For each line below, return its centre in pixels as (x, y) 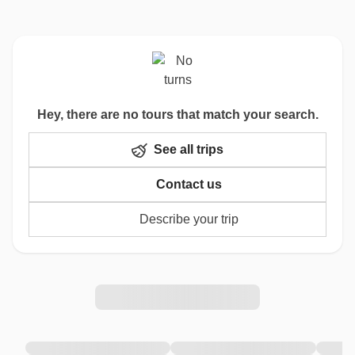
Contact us (189, 184)
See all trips (189, 149)
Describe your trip (189, 219)
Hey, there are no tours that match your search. (177, 115)
